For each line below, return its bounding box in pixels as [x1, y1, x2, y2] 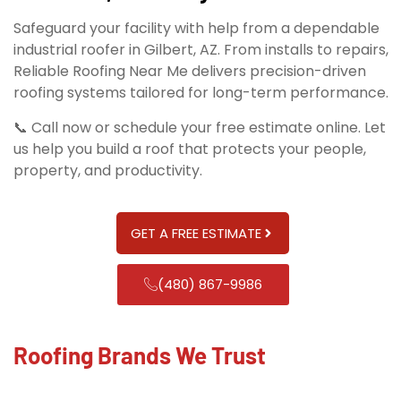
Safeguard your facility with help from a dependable [13, 18, 380, 39]
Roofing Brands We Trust [13, 341, 266, 370]
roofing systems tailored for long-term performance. [13, 82, 388, 104]
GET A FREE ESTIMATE [131, 224, 261, 243]
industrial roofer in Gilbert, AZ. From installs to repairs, [13, 39, 388, 61]
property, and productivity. [13, 159, 202, 181]
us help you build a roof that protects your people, [13, 138, 366, 159]
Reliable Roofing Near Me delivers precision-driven [13, 61, 366, 82]
